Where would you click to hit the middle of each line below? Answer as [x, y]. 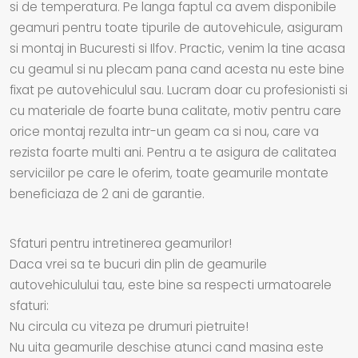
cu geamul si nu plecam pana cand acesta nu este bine [177, 69]
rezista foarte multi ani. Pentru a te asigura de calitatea [173, 152]
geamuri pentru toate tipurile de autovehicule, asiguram [176, 27]
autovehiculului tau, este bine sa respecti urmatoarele [171, 284]
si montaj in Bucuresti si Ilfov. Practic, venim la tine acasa [177, 48]
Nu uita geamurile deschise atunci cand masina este [167, 347]
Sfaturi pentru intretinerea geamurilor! [121, 243]
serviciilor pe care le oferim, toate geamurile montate [169, 173]
